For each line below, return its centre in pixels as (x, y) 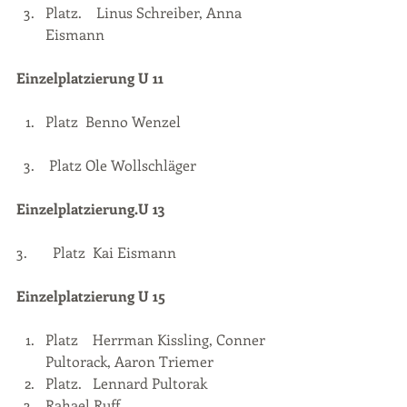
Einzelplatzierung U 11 (90, 78)
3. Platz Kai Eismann (114, 253)
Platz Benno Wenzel (113, 122)
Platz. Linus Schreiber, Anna (145, 13)
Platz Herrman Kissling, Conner (157, 340)
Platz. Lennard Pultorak (126, 383)
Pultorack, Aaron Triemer (129, 362)
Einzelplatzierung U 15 (91, 296)
